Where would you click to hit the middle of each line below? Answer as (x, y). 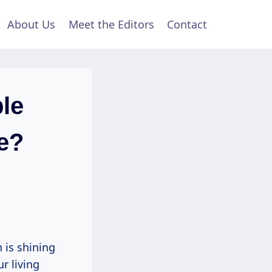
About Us (32, 24)
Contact (187, 24)
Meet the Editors (111, 24)
